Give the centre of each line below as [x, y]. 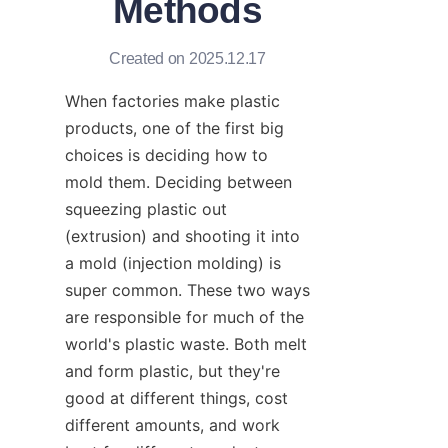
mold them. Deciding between [178, 181]
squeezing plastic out [146, 208]
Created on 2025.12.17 [187, 58]
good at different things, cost [176, 397]
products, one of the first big [174, 127]
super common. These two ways [187, 289]
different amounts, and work [172, 424]
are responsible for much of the [184, 316]
